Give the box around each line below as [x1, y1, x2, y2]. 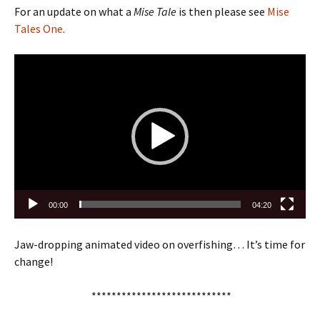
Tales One [14, 21, 63, 36]
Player [14, 72, 45, 87]
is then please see [176, 4, 267, 19]
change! [14, 254, 53, 269]
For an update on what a [14, 4, 134, 19]
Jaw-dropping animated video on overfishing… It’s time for [14, 236, 305, 251]
